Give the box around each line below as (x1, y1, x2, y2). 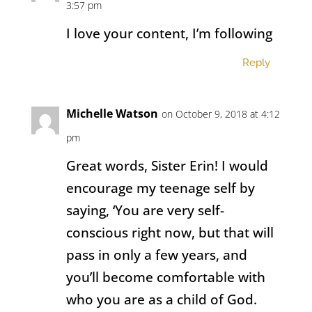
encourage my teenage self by (65, 178, 255, 197)
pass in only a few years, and (65, 245, 247, 264)
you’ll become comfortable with (65, 267, 265, 286)
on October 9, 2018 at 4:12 (161, 107, 280, 120)
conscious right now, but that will (65, 223, 274, 242)
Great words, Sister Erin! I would (65, 156, 268, 175)
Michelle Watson (65, 105, 158, 121)
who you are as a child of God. (65, 290, 257, 309)
